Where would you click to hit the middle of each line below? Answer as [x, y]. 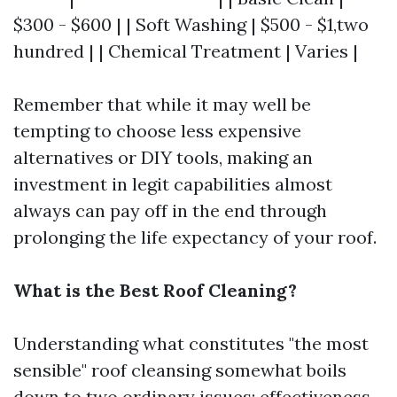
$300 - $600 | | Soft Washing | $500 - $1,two [191, 24]
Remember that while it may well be [162, 104]
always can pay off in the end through [170, 210]
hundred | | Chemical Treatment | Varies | [186, 51]
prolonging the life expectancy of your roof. [195, 237]
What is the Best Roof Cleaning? [155, 290]
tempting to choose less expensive [157, 131]
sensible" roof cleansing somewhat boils [180, 370]
